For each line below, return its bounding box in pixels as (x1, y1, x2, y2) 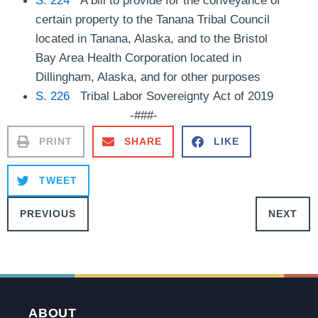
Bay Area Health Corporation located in (35, 50, 241, 65)
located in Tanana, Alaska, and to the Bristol (35, 31, 268, 45)
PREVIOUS (20, 208, 76, 220)
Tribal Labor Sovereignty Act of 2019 (70, 88, 273, 103)
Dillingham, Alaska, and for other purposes (35, 69, 261, 84)
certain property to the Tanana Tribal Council (35, 11, 270, 26)
